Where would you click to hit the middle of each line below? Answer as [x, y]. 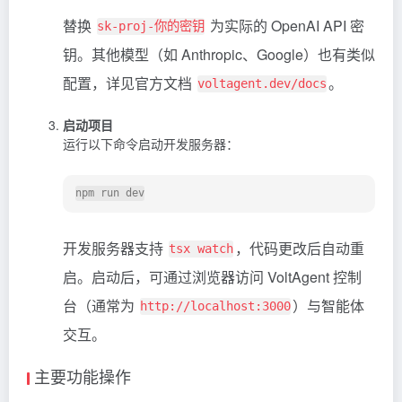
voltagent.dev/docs [262, 84]
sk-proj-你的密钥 [151, 26]
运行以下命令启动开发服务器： [151, 144]
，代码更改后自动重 [300, 249]
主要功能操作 [83, 376]
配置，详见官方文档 [129, 83]
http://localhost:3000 [215, 306]
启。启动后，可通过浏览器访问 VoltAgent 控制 [212, 277]
